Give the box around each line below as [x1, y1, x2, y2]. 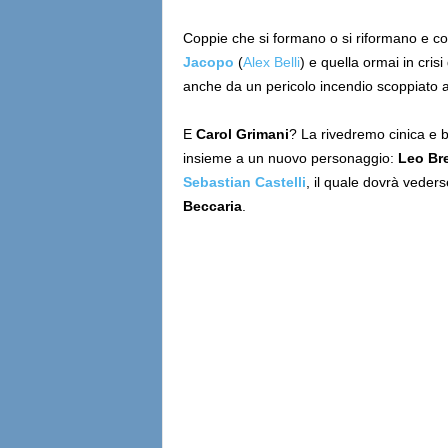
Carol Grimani [195, 126, 289, 142]
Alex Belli [242, 54, 300, 70]
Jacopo [182, 54, 234, 70]
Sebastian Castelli [182, 174, 306, 190]
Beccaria [182, 198, 242, 214]
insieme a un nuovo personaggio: [182, 150, 398, 166]
